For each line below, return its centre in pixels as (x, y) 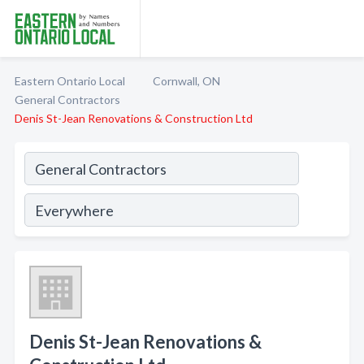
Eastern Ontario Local (70, 81)
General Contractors (67, 100)
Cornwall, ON (186, 81)
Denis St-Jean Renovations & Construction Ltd (134, 118)
